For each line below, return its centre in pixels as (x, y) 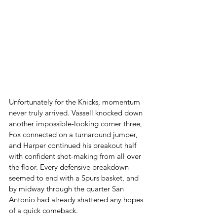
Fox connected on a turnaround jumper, (74, 134)
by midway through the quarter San (67, 189)
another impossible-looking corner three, (76, 124)
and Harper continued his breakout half (74, 145)
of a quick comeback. (43, 210)
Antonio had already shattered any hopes (77, 200)
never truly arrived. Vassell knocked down (77, 113)
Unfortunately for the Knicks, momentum (75, 102)
